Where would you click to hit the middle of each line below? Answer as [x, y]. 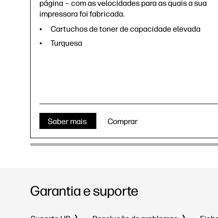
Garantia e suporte [84, 191]
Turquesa [66, 43]
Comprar [123, 121]
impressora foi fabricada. [82, 14]
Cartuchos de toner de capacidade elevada [126, 29]
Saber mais [68, 121]
